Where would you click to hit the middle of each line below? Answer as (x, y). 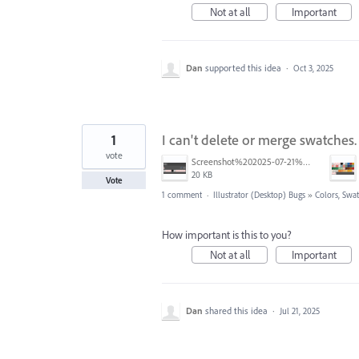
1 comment (182, 195)
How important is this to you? (227, 235)
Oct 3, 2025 (313, 68)
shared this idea (238, 311)
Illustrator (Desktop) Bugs (259, 195)
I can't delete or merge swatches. (259, 140)
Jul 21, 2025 (300, 311)
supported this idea (244, 68)
